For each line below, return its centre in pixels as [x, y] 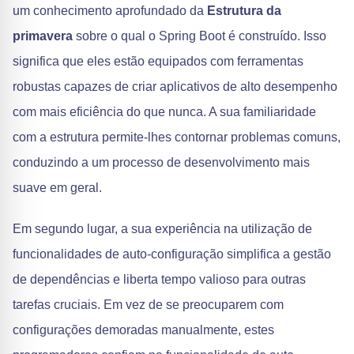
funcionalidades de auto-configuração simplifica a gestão [172, 254]
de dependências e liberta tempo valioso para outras [159, 279]
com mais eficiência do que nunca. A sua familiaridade [164, 112]
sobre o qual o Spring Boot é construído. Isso [200, 36]
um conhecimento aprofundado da [110, 11]
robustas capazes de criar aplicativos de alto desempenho [175, 87]
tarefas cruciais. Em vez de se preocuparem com [148, 305]
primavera [43, 36]
